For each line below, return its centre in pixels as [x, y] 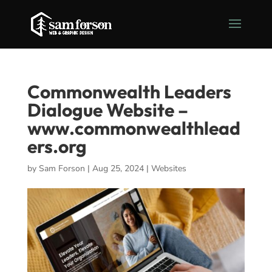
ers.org [57, 146]
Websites [168, 168]
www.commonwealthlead [134, 128]
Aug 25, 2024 [118, 168]
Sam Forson [62, 168]
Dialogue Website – [107, 110]
